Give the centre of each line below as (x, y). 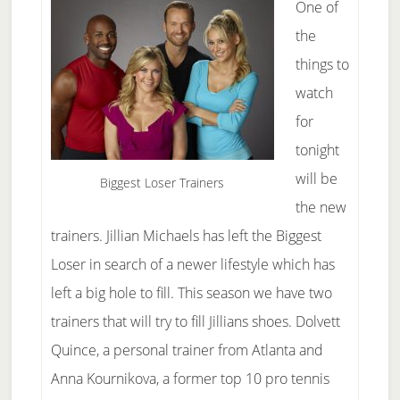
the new (321, 207)
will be (316, 179)
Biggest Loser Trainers (162, 183)
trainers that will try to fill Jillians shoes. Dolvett (195, 321)
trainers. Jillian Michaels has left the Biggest (186, 236)
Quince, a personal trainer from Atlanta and (187, 350)
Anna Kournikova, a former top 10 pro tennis (190, 379)
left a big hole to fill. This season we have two (191, 293)
